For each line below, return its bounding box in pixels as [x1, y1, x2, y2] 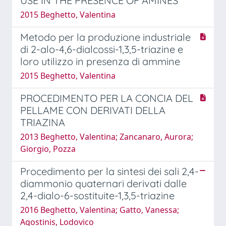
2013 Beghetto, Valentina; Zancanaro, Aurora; [20, 131, 193, 142]
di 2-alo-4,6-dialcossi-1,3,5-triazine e [20, 42, 183, 55]
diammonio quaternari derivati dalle [20, 177, 187, 190]
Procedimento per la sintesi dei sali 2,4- [20, 164, 199, 178]
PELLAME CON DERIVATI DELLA [20, 103, 165, 117]
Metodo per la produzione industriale [20, 30, 191, 43]
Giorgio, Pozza [20, 143, 76, 154]
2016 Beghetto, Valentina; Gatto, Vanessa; [20, 204, 179, 215]
